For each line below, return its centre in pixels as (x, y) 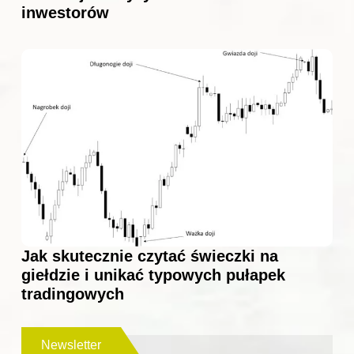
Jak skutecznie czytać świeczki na (150, 256)
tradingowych (73, 294)
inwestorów (65, 13)
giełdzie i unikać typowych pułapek (153, 275)
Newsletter (71, 345)
